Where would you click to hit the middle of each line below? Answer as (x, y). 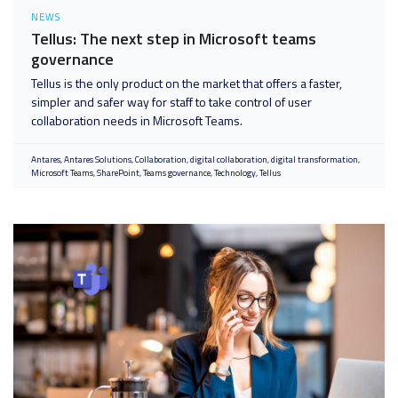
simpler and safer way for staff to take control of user (171, 102)
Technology (235, 173)
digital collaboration (229, 159)
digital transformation (314, 159)
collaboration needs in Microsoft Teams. (137, 120)
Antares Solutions (98, 159)
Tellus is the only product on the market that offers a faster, (187, 83)
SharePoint (118, 173)
